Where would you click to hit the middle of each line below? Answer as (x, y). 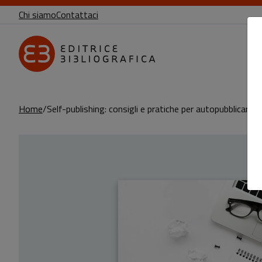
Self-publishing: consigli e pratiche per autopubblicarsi (151, 109)
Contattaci (77, 15)
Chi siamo (37, 15)
